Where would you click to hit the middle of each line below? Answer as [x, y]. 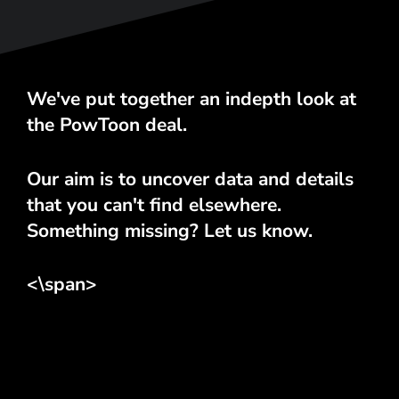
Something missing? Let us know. [172, 230]
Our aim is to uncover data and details [190, 179]
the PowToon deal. [107, 125]
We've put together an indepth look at [191, 99]
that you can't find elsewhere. [154, 204]
